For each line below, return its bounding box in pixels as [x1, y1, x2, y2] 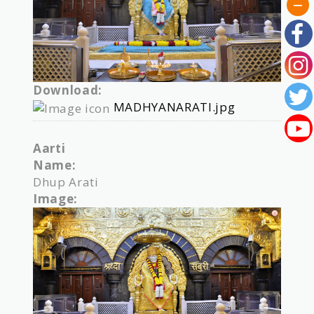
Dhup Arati [33, 173, 99, 190]
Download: [33, 82, 106, 99]
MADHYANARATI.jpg [113, 99, 235, 116]
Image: [33, 190, 81, 207]
